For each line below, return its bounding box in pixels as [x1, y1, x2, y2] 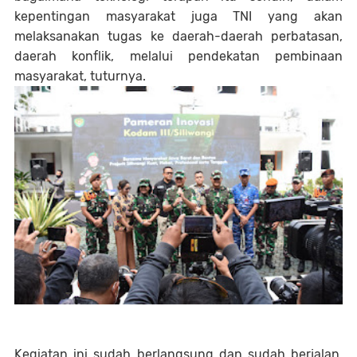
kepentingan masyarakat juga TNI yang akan [14, 9, 343, 25]
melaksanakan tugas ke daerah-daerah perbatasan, [14, 29, 343, 45]
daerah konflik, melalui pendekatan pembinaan [14, 49, 343, 65]
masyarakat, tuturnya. [14, 69, 146, 84]
